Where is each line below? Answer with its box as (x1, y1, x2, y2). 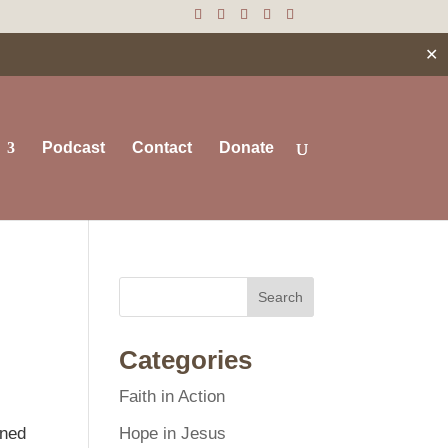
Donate (218, 138, 274, 156)
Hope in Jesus (119, 423, 227, 443)
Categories (119, 345, 253, 375)
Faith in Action (119, 387, 226, 406)
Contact (131, 138, 192, 156)
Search (257, 289, 303, 305)
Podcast (41, 138, 105, 156)
